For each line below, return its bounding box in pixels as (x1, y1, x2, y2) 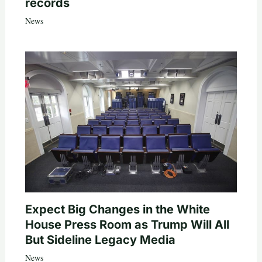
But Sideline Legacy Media (25, 232, 175, 247)
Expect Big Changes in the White (25, 202, 210, 216)
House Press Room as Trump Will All (25, 217, 229, 232)
